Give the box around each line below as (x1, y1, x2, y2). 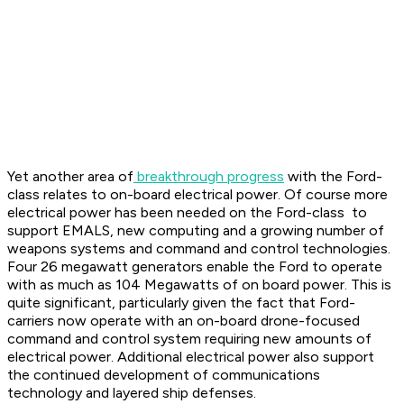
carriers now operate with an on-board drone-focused (7, 312, 360, 330)
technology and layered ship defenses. (7, 384, 260, 402)
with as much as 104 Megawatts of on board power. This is (7, 276, 391, 294)
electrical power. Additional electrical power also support (7, 348, 374, 366)
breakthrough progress (133, 168, 284, 186)
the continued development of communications (7, 366, 320, 384)
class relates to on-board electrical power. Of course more (7, 186, 388, 204)
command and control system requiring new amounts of (7, 330, 372, 348)
